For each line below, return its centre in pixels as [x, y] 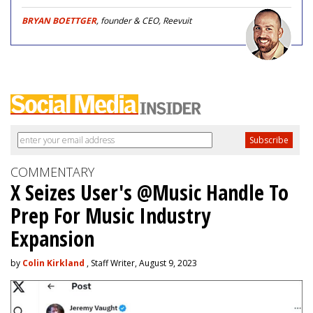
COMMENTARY [52, 172]
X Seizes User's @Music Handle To [150, 192]
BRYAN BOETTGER [59, 21]
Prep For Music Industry [110, 216]
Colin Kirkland [53, 263]
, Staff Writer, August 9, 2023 [141, 263]
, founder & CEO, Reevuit [144, 21]
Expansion [52, 239]
